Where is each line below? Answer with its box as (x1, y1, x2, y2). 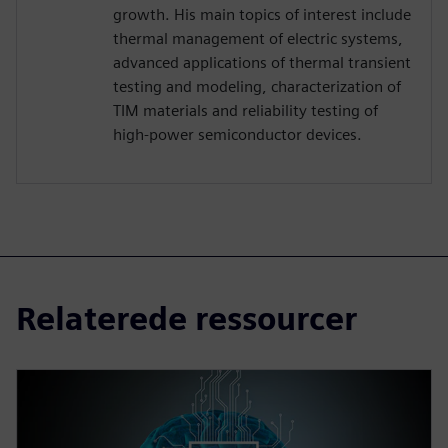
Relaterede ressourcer (16, 299, 357, 339)
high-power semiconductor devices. (113, 125, 362, 145)
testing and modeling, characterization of (113, 77, 401, 97)
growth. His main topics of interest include (113, 5, 411, 25)
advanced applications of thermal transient (113, 53, 411, 73)
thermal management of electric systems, (113, 29, 403, 49)
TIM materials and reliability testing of (113, 101, 378, 121)
